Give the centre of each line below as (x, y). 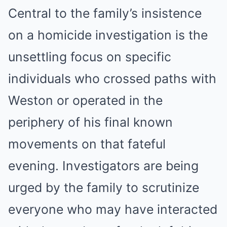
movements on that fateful (87, 144)
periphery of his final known (90, 122)
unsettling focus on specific (90, 57)
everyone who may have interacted (113, 210)
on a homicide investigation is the (108, 35)
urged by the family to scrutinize (104, 188)
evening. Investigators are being (103, 166)
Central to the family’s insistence (105, 13)
